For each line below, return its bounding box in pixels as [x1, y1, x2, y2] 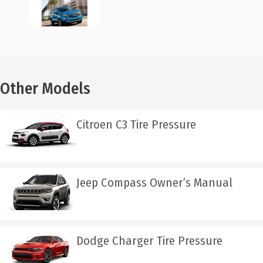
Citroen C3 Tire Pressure [76, 117, 196, 133]
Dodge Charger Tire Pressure [76, 233, 222, 249]
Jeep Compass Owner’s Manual [76, 175, 232, 191]
